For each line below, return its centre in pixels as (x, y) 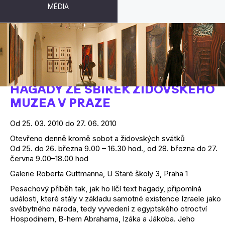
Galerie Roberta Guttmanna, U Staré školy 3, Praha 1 (99, 174)
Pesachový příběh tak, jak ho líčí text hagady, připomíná (106, 189)
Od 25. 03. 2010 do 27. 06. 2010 (63, 123)
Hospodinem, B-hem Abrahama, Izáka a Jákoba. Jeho (102, 219)
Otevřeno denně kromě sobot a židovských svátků (97, 138)
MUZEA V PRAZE (60, 102)
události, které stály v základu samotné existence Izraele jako (116, 199)
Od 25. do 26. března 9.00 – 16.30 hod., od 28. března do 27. (114, 148)
